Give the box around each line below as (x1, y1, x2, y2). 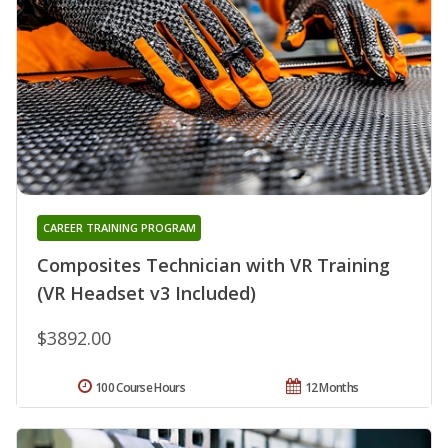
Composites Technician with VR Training (37, 252, 390, 277)
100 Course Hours (95, 378, 185, 396)
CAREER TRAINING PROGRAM (42, 219, 196, 235)
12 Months (304, 378, 359, 396)
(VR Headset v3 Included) (37, 280, 256, 305)
